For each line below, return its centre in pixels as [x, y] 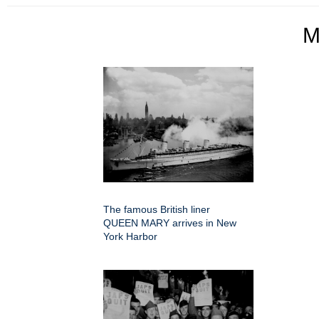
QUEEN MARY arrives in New [170, 223]
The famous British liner [157, 209]
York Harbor [130, 236]
